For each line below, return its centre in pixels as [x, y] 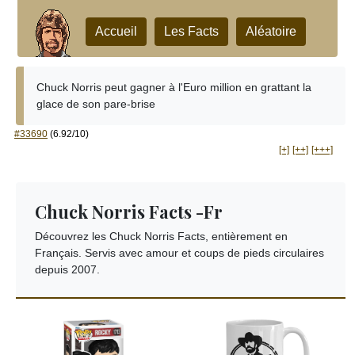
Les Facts [191, 31]
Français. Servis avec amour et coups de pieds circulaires [179, 253]
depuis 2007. [67, 269]
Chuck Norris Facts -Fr [129, 211]
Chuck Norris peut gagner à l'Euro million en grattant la [174, 87]
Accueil [116, 31]
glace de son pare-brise [96, 104]
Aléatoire [271, 31]
